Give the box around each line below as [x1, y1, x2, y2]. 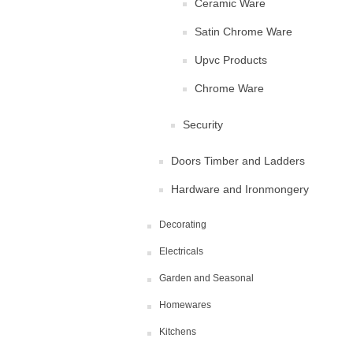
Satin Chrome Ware [195, 25, 292, 38]
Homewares [159, 299, 211, 310]
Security [183, 118, 223, 131]
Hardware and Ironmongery [171, 183, 309, 195]
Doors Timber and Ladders [171, 154, 305, 167]
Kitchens [159, 326, 196, 337]
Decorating [159, 219, 206, 230]
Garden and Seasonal [159, 273, 254, 284]
